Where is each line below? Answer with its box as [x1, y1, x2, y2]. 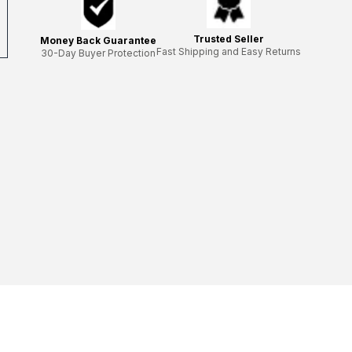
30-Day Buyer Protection [41, 47, 156, 59]
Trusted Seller [193, 33, 264, 46]
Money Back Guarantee [40, 35, 156, 46]
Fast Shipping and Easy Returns [156, 46, 301, 58]
